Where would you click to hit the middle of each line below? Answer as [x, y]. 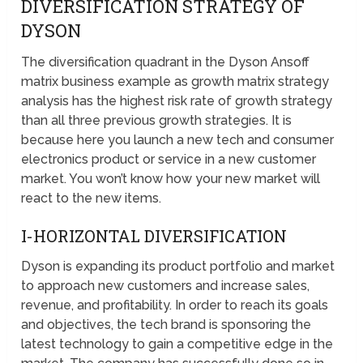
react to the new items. [92, 198]
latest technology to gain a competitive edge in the [177, 344]
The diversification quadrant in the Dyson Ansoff [166, 62]
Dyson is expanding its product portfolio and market [178, 266]
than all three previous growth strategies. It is [157, 120]
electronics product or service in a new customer [169, 159]
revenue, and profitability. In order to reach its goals [175, 305]
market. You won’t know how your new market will [171, 178]
